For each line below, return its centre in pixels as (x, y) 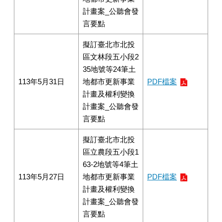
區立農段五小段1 (111, 152)
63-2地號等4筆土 (111, 164)
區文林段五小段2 (111, 57)
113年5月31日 (41, 82)
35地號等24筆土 (109, 69)
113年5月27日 (41, 177)
